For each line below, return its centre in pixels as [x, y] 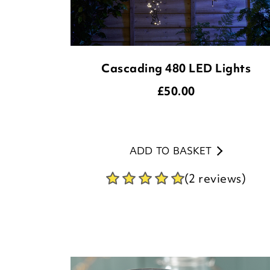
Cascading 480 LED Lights [176, 68]
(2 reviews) [215, 178]
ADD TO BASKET [170, 151]
